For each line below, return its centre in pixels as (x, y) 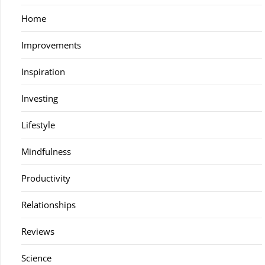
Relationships (49, 205)
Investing (40, 98)
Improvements (51, 45)
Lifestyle (38, 125)
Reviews (38, 231)
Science (36, 258)
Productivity (46, 178)
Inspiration (43, 72)
